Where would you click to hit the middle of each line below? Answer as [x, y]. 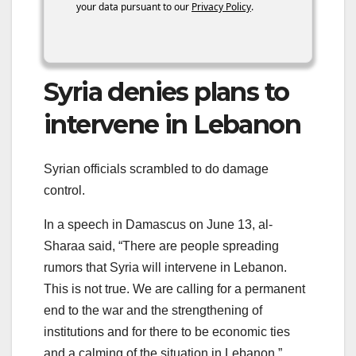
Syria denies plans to [166, 91]
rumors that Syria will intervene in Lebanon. [165, 268]
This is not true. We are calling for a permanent [174, 289]
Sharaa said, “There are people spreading [161, 246]
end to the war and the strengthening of [153, 311]
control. [64, 191]
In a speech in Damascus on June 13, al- [158, 225]
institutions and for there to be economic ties [167, 332]
